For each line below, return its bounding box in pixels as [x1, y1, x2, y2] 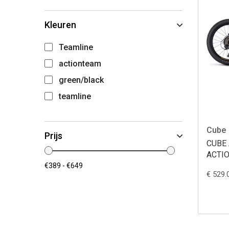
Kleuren [44, 19, 76, 30]
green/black [59, 75, 104, 85]
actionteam [59, 58, 101, 68]
